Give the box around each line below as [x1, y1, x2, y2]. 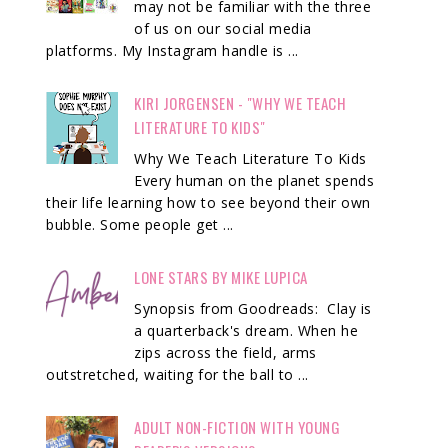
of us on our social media [134, 19, 312, 39]
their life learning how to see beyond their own [46, 193, 371, 213]
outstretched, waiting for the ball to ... [46, 365, 309, 385]
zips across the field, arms [134, 343, 317, 363]
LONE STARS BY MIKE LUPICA [134, 266, 308, 289]
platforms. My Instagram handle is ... [46, 41, 299, 61]
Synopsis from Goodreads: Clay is [134, 299, 372, 319]
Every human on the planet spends [134, 171, 375, 191]
